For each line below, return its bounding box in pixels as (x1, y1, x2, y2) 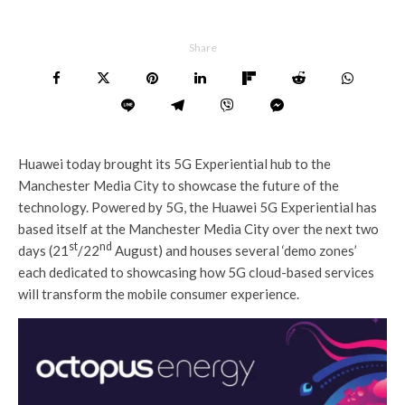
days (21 (18, 241, 69, 259)
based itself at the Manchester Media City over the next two (18, 220, 379, 237)
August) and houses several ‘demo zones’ (112, 241, 357, 259)
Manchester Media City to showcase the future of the (18, 176, 339, 193)
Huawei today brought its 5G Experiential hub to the (18, 155, 331, 172)
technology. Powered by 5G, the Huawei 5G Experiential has (18, 198, 377, 215)
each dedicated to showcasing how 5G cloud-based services (18, 263, 374, 280)
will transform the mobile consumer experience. (18, 285, 299, 302)
